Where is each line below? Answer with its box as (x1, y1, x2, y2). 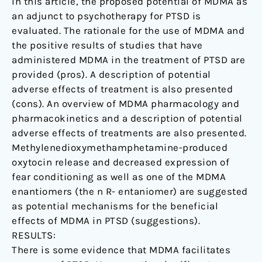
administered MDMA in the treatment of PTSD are (12, 54, 245, 66)
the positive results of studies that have (12, 39, 203, 51)
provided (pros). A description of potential (12, 68, 211, 81)
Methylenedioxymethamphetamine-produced (12, 142, 227, 154)
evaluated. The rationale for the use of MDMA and (12, 25, 244, 37)
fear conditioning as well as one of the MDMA (12, 171, 226, 183)
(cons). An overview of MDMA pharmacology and (12, 98, 239, 110)
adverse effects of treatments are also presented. (12, 127, 247, 139)
